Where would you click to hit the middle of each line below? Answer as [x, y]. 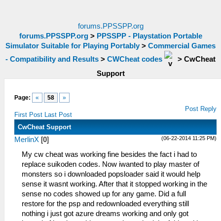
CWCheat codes [135, 59]
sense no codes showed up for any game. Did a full [104, 194]
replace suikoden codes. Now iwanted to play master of [110, 164]
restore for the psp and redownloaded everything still [105, 204]
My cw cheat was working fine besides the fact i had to [109, 154]
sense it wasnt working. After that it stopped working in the [114, 184]
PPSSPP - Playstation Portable [149, 36]
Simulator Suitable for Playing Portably [73, 46]
